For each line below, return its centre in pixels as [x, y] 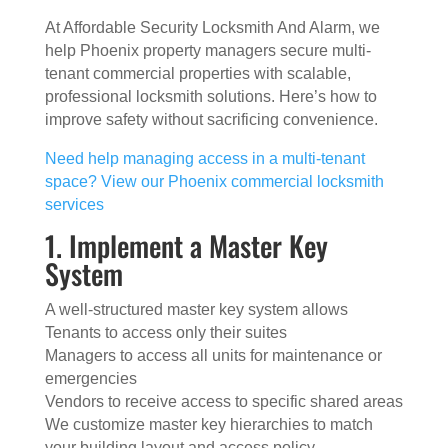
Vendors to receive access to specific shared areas [223, 401]
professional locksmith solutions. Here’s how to [210, 96]
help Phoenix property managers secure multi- [207, 50]
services [74, 204]
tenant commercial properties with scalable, [197, 73]
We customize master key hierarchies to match [208, 424]
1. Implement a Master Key [186, 245]
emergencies [90, 378]
